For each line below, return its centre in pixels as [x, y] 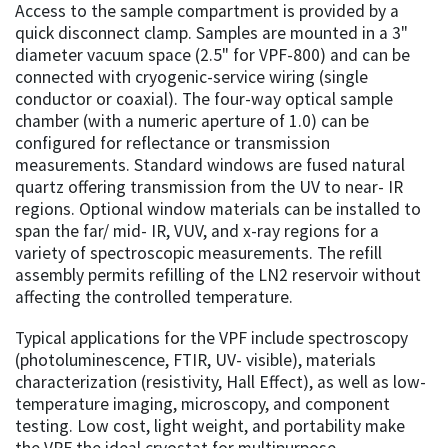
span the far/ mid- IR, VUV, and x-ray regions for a [197, 231]
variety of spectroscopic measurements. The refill [198, 253]
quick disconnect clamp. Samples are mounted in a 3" [211, 33]
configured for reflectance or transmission [172, 143]
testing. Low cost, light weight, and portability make [210, 426]
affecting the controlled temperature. [154, 297]
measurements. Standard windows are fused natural [210, 165]
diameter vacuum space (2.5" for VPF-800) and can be [212, 55]
